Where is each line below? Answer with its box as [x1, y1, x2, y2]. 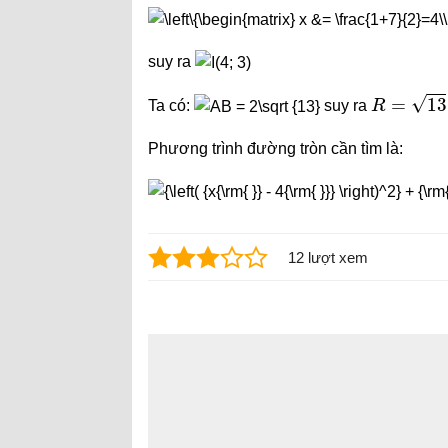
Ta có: [148, 97, 194, 115]
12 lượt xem [288, 248, 368, 266]
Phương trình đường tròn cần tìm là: [148, 139, 403, 157]
